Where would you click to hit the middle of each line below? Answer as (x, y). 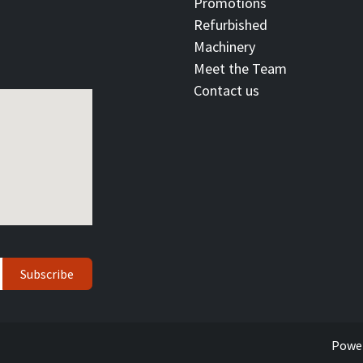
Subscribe (47, 273)
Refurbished (231, 24)
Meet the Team (240, 68)
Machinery (224, 46)
